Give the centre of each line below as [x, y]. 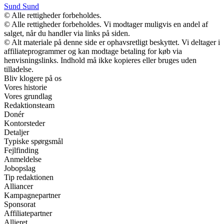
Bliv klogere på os [33, 78]
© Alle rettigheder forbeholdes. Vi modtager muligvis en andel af [106, 24]
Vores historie [25, 87]
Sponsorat [20, 204]
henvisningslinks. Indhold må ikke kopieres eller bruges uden [100, 60]
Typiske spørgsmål [33, 141]
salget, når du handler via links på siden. [67, 33]
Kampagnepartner [32, 195]
